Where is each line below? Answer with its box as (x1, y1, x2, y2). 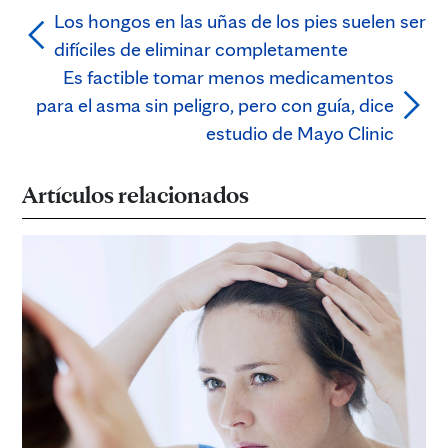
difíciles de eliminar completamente (54, 37, 348, 62)
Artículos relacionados (22, 180, 253, 210)
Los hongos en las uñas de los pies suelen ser (54, 9, 426, 34)
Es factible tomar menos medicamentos (63, 65, 394, 90)
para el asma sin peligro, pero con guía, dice (36, 93, 394, 118)
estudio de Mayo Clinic (206, 121, 394, 146)
